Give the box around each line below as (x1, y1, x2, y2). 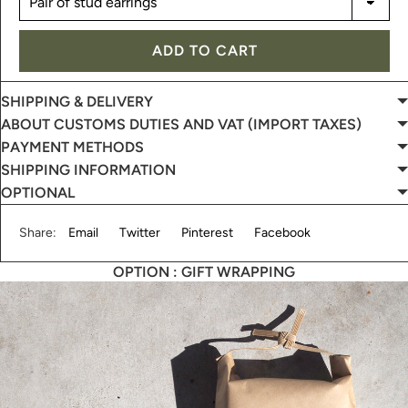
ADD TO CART (151, 41, 258, 59)
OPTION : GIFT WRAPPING (113, 262, 295, 280)
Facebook (254, 224, 311, 240)
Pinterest (181, 224, 233, 240)
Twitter (119, 224, 160, 240)
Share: (19, 224, 59, 240)
